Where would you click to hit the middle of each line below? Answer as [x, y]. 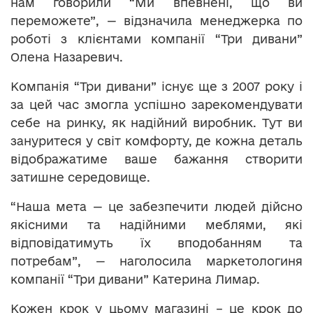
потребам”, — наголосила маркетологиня [156, 261]
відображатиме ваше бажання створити [156, 159]
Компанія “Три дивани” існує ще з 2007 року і [156, 86]
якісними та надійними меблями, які [156, 224]
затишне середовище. [80, 177]
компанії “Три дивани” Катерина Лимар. [135, 279]
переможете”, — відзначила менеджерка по [156, 20]
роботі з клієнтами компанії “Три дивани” [156, 38]
